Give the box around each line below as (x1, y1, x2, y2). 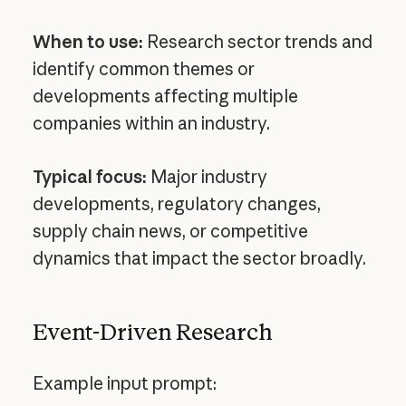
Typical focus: (32, 165, 147, 188)
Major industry (146, 165, 267, 188)
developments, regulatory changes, (32, 192, 321, 215)
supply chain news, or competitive (32, 219, 308, 242)
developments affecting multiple (32, 85, 298, 108)
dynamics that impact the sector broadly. (32, 246, 366, 269)
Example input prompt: (32, 372, 217, 394)
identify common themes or (32, 58, 255, 81)
